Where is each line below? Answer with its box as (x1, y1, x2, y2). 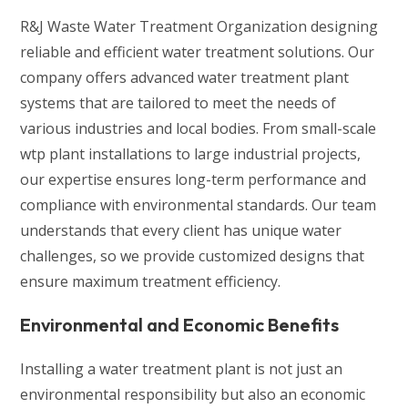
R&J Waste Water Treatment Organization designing (20, 16, 379, 37)
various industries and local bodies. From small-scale (20, 118, 377, 139)
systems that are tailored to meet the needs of (20, 93, 337, 114)
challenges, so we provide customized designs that (20, 246, 365, 267)
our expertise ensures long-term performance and (20, 169, 367, 190)
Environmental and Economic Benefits (20, 313, 340, 337)
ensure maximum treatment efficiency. (20, 271, 281, 292)
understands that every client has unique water (20, 220, 342, 241)
